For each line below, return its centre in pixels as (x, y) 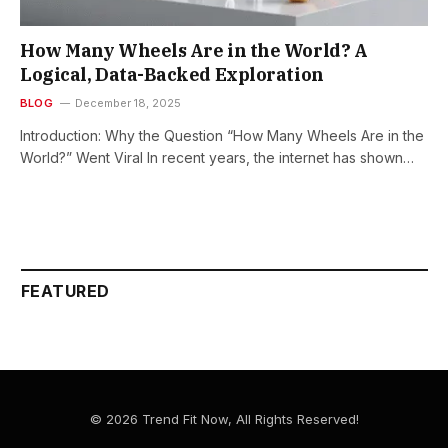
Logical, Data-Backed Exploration (172, 75)
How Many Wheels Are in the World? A (194, 51)
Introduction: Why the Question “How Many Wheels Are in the (222, 136)
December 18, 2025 (127, 103)
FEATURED (65, 291)
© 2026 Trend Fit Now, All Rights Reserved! (224, 419)
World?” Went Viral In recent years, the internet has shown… (217, 158)
